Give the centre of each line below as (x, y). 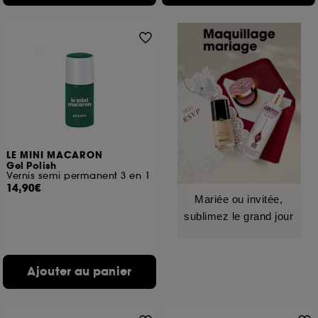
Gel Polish (32, 166)
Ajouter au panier (79, 272)
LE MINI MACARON (55, 155)
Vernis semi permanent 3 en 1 (78, 176)
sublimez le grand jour (238, 216)
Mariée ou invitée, (238, 199)
